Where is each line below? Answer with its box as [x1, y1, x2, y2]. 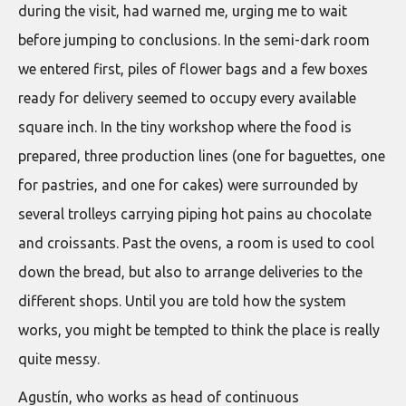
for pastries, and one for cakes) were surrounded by [18, 176, 358, 193]
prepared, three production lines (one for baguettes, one [18, 147, 385, 164]
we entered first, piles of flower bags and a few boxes [18, 60, 368, 77]
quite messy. [18, 350, 100, 367]
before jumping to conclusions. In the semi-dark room [18, 31, 370, 48]
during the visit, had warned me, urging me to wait [18, 2, 347, 19]
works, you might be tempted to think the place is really [18, 321, 380, 338]
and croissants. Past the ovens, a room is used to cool [18, 234, 374, 251]
